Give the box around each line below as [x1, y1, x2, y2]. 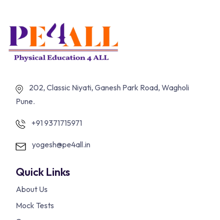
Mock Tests [16, 200, 54, 210]
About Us [16, 184, 48, 194]
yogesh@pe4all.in [32, 139, 90, 149]
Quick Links [16, 165, 70, 179]
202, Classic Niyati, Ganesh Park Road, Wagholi [29, 82, 189, 92]
